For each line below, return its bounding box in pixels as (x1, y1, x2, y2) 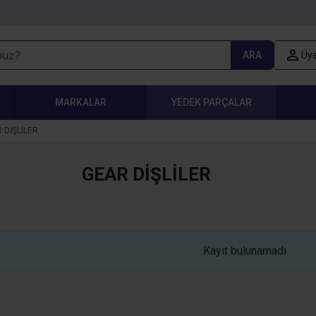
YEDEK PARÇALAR (171, 97, 252, 108)
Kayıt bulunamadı (203, 244, 286, 257)
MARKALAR (54, 97, 107, 108)
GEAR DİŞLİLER (81, 164, 211, 185)
